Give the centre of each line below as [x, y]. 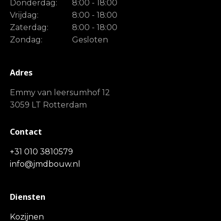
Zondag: [26, 40]
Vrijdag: [24, 15]
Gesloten [90, 40]
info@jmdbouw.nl [45, 164]
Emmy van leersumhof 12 [60, 92]
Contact [26, 132]
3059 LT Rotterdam [48, 105]
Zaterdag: [29, 27]
